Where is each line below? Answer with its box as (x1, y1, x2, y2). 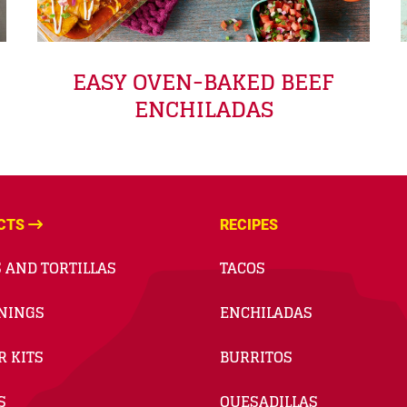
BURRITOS (219, 343, 293, 370)
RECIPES (219, 215, 278, 233)
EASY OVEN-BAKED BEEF (73, 62, 334, 102)
